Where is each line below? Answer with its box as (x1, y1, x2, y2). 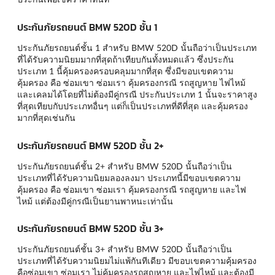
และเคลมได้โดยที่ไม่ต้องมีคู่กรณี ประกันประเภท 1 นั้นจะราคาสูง (17, 88, 257, 99)
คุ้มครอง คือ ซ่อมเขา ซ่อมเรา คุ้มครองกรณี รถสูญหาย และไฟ (17, 184, 246, 195)
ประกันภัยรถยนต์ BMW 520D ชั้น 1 (17, 19, 157, 34)
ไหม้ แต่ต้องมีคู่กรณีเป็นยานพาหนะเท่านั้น (17, 195, 173, 206)
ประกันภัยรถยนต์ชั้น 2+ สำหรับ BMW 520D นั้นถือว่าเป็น (17, 160, 232, 171)
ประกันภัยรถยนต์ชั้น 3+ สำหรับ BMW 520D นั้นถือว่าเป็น (17, 244, 232, 255)
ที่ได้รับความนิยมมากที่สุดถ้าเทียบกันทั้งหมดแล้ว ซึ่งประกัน (17, 53, 234, 64)
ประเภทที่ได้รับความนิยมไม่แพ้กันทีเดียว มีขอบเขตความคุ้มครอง (17, 255, 257, 266)
